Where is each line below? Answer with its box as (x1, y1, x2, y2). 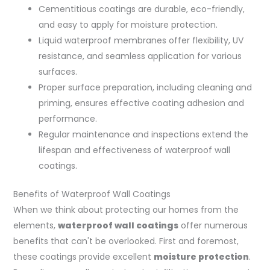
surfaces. (38, 65, 77, 78)
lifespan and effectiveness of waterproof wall (38, 143, 230, 156)
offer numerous (178, 219, 248, 231)
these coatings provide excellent (13, 250, 154, 263)
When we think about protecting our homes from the (13, 203, 239, 216)
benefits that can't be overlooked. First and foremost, (13, 234, 239, 247)
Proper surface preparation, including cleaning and (38, 81, 252, 93)
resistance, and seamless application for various (38, 49, 242, 62)
